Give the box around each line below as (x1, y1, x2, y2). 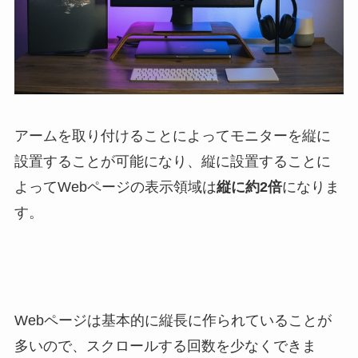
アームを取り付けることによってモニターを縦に (14, 127, 331, 144)
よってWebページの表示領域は (14, 178, 217, 195)
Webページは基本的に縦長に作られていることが (14, 312, 332, 329)
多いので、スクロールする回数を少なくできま (14, 338, 316, 355)
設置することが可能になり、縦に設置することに (14, 153, 331, 169)
